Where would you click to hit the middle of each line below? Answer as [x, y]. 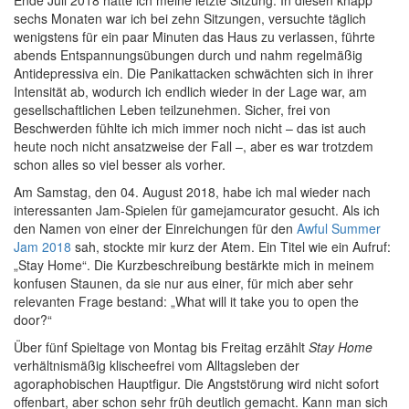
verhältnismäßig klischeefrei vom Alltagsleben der [157, 365]
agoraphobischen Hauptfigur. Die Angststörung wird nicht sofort [196, 383]
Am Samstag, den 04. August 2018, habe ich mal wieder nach [192, 192]
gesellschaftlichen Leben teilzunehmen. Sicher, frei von [172, 110]
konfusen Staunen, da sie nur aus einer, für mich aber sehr [184, 283]
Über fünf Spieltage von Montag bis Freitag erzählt [161, 347]
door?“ [33, 320]
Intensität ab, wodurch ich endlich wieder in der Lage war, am [190, 91]
